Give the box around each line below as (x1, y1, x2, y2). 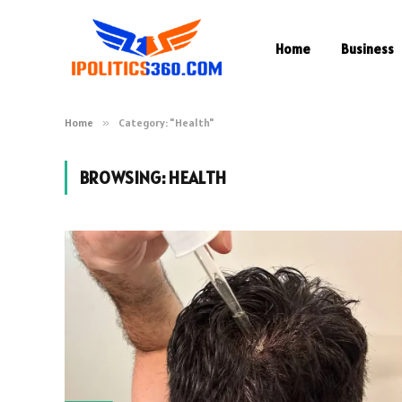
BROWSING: (80, 167, 169, 188)
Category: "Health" (118, 116, 214, 129)
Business (341, 40, 394, 57)
